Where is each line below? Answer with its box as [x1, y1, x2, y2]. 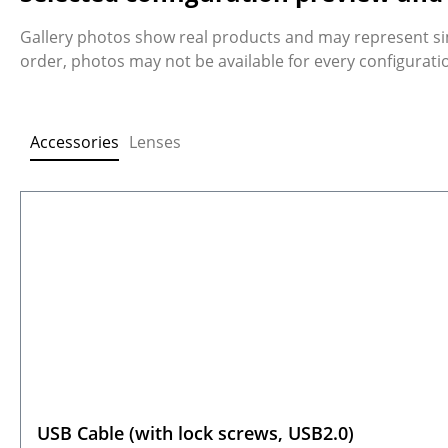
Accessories [30, 130, 119, 153]
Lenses [129, 130, 181, 153]
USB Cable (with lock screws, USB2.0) [37, 420, 354, 445]
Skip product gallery [19, 190, 169, 213]
